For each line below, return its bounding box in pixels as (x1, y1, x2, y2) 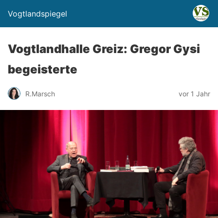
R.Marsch (25, 89, 55, 98)
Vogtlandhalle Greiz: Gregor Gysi (8, 42, 200, 56)
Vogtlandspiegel (8, 9, 67, 18)
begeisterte (8, 62, 77, 76)
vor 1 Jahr (179, 89, 210, 98)
